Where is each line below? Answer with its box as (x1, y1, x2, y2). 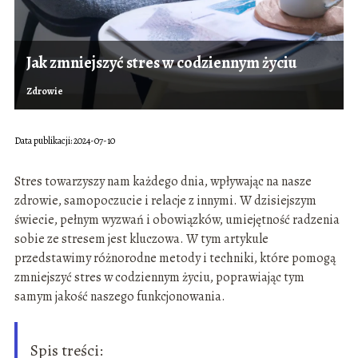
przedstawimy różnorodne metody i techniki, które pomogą (14, 249, 336, 268)
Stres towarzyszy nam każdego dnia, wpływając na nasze (14, 173, 312, 191)
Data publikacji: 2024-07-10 (14, 134, 115, 148)
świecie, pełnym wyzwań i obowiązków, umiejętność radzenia (14, 211, 340, 229)
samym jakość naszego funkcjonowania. (14, 288, 225, 306)
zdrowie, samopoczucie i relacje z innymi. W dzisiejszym (14, 192, 316, 210)
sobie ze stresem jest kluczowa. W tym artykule (14, 230, 268, 249)
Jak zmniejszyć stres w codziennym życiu (26, 52, 296, 74)
